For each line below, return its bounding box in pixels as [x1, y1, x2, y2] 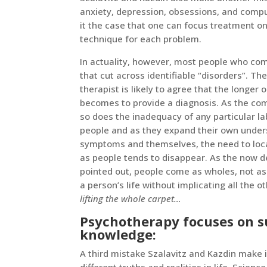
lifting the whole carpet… [80, 192, 182, 204]
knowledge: [80, 225, 157, 243]
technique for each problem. [80, 32, 202, 45]
